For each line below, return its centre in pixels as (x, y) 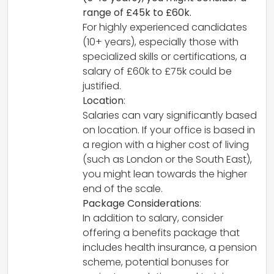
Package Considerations (141, 204)
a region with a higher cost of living (166, 145)
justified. (102, 86)
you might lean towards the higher (165, 174)
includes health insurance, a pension (170, 248)
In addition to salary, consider (153, 218)
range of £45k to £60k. (137, 13)
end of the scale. (123, 189)
